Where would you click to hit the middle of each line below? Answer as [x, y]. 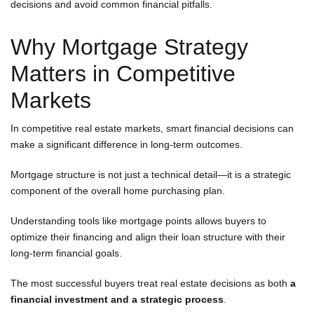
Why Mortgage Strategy [129, 47]
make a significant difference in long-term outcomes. [127, 144]
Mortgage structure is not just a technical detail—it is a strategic [151, 174]
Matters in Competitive [123, 73]
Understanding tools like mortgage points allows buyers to [138, 220]
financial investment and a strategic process [117, 299]
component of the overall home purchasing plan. [118, 190]
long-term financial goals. [66, 253]
